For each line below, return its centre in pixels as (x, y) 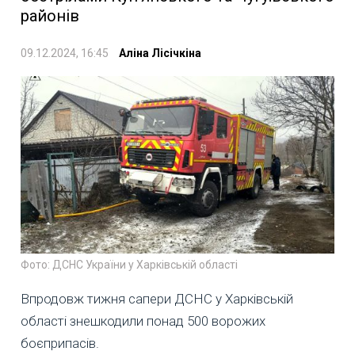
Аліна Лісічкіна (160, 53)
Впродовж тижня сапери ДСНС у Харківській (157, 299)
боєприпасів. (60, 344)
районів (50, 16)
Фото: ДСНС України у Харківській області (129, 265)
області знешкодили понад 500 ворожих (143, 321)
